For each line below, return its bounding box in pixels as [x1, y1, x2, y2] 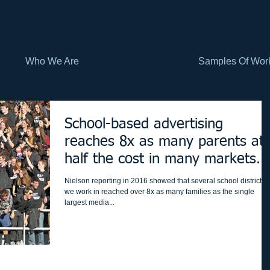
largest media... [64, 198, 115, 207]
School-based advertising [64, 117, 223, 131]
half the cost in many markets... [64, 152, 269, 166]
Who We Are [25, 56, 79, 66]
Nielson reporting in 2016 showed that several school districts [64, 177, 265, 185]
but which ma [64, 169, 151, 184]
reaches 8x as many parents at [64, 134, 264, 149]
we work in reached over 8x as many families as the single [64, 187, 254, 196]
